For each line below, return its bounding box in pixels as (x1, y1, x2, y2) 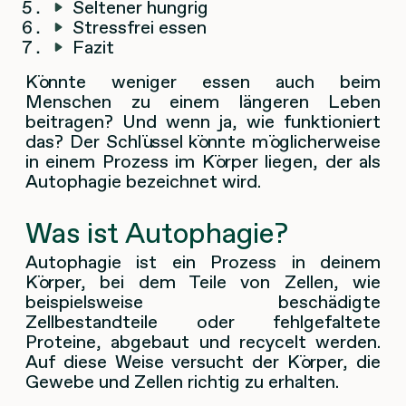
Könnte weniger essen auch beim (25, 69, 381, 95)
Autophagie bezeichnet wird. (25, 169, 261, 195)
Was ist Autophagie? (25, 213, 288, 254)
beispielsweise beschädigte (25, 289, 381, 315)
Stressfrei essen (72, 14, 207, 41)
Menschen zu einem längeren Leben (25, 89, 381, 115)
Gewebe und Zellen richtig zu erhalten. (25, 369, 339, 395)
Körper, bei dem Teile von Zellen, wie (25, 269, 381, 295)
